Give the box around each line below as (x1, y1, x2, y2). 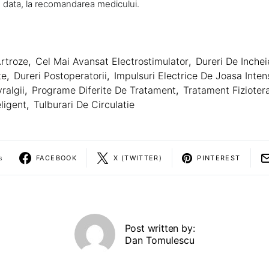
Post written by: (124, 222, 195, 235)
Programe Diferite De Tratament (32, 84, 176, 97)
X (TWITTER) (113, 153, 163, 162)
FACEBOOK (36, 153, 77, 162)
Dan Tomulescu (125, 234, 195, 247)
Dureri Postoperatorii (14, 70, 107, 82)
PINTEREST (197, 153, 241, 162)
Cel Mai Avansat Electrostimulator (35, 55, 189, 68)
